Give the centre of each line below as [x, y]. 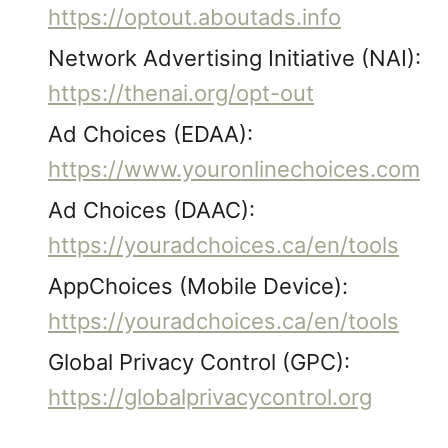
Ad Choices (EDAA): [150, 134]
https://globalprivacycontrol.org [210, 397]
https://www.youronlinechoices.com [234, 169]
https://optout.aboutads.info [194, 17]
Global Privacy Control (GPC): [199, 362]
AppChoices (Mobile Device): [198, 286]
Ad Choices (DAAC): [151, 210]
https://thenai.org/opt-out [181, 93]
